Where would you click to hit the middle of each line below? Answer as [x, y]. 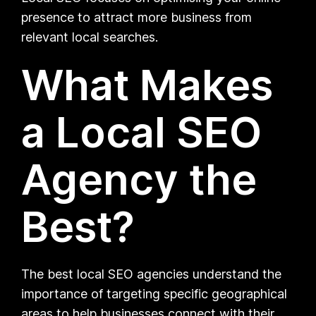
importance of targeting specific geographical [154, 293]
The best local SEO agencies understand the [152, 274]
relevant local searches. [90, 37]
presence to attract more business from [137, 17]
